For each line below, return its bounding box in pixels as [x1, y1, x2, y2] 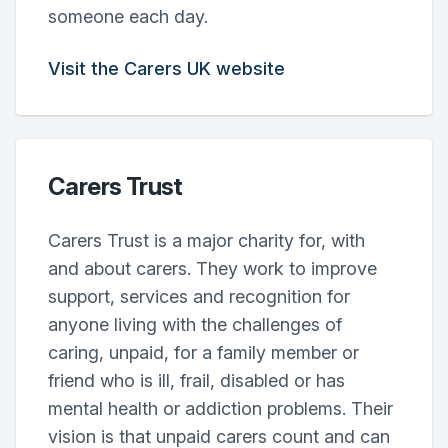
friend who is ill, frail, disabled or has [48, 370, 345, 391]
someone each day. [48, 6, 208, 27]
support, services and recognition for [48, 286, 350, 307]
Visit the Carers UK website [48, 58, 285, 79]
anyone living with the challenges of [48, 314, 342, 335]
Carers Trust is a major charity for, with [48, 230, 365, 251]
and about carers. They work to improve [48, 258, 377, 279]
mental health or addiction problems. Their [48, 398, 393, 419]
